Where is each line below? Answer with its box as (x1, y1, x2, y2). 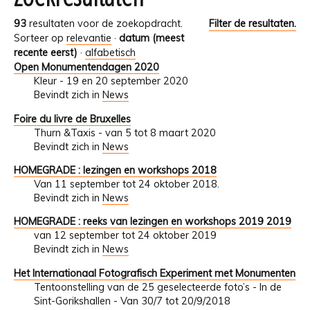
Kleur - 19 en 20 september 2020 (33, 75, 188, 88)
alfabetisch (85, 46, 136, 60)
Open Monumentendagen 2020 (14, 61, 159, 74)
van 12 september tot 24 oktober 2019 (33, 229, 217, 242)
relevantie (66, 32, 111, 45)
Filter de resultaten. (209, 17, 296, 30)
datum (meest (119, 32, 184, 45)
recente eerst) (14, 46, 77, 60)
